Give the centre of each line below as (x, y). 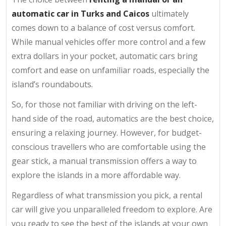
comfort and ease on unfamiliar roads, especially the (110, 70)
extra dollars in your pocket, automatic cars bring (105, 56)
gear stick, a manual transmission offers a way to (104, 161)
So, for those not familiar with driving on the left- (104, 104)
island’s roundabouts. (52, 84)
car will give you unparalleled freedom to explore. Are (112, 209)
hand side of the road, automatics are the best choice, (113, 118)
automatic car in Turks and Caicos (80, 13)
